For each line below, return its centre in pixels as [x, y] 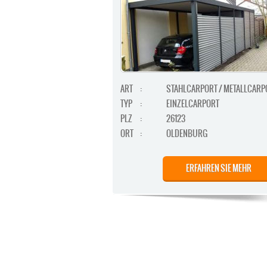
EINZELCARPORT [193, 104]
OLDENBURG [187, 134]
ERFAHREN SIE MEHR [218, 168]
